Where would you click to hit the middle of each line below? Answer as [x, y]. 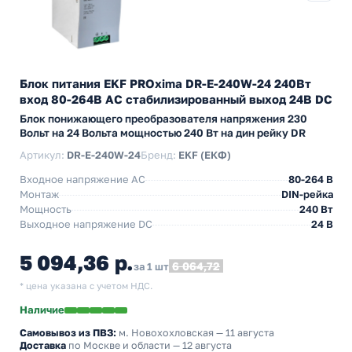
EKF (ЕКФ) [205, 155]
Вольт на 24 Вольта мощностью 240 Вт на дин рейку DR [163, 133]
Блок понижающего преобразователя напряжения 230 [163, 119]
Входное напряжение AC [82, 179]
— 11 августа [244, 333]
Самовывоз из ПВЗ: [68, 333]
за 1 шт [152, 266]
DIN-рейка [307, 194]
